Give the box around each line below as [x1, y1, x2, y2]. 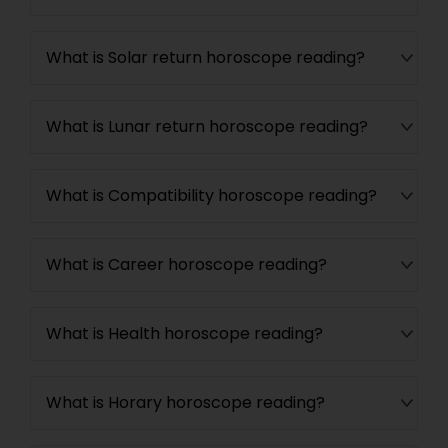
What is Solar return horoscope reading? [46, 46, 365, 69]
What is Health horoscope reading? [46, 322, 323, 345]
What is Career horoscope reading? [46, 253, 327, 276]
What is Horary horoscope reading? [46, 391, 325, 414]
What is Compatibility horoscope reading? [46, 184, 377, 207]
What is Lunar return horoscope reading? [46, 115, 368, 138]
